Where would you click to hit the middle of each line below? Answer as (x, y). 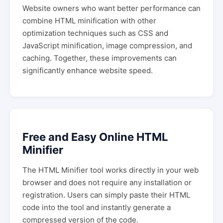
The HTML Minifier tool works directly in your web (111, 170)
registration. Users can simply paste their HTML (106, 195)
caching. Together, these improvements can (100, 58)
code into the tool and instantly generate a (97, 208)
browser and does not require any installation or (107, 183)
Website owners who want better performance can (111, 8)
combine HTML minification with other (89, 21)
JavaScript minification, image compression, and (107, 46)
